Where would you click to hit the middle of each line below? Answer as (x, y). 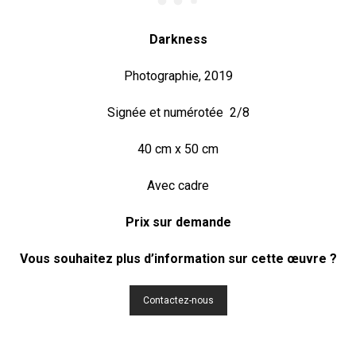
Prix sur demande (178, 222)
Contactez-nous (178, 300)
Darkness (178, 39)
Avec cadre (178, 186)
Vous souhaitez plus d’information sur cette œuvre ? (178, 259)
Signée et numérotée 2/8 (178, 112)
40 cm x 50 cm (178, 149)
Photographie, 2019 (178, 76)
